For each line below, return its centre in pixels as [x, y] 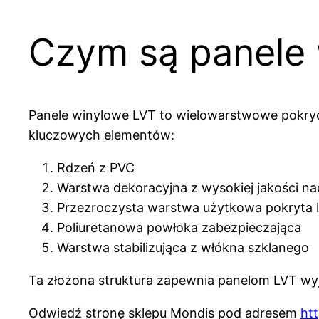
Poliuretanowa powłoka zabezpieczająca [179, 228]
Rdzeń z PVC [96, 168]
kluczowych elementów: [101, 135]
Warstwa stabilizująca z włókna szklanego [183, 248]
